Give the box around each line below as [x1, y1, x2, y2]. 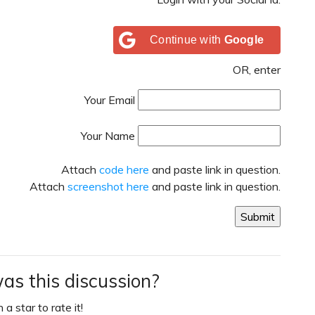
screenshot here [67, 179, 149, 193]
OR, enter [233, 62, 281, 77]
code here [99, 162, 149, 176]
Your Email [84, 92, 135, 107]
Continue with [150, 33, 224, 46]
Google [224, 33, 264, 46]
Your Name [81, 128, 135, 143]
